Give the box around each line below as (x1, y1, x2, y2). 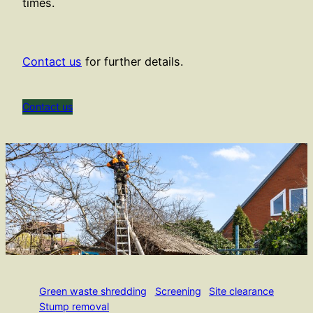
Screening (154, 285, 201, 298)
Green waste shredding (39, 285, 147, 298)
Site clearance (209, 285, 274, 298)
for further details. (82, 54, 183, 68)
